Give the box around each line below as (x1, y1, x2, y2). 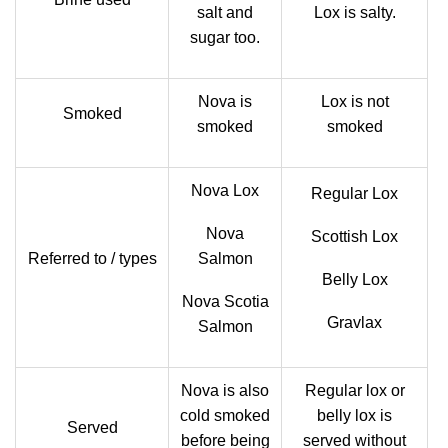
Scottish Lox (311, 228, 398, 245)
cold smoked (180, 407, 270, 424)
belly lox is (317, 407, 392, 424)
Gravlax (327, 314, 382, 331)
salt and (197, 4, 253, 21)
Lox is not (320, 93, 389, 110)
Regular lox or (304, 382, 405, 399)
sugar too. (190, 29, 260, 46)
